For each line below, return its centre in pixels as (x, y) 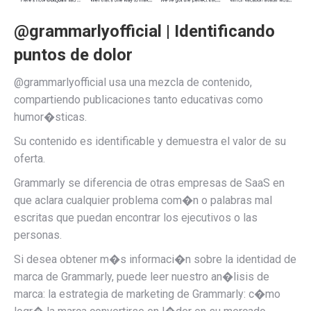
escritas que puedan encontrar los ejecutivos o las (136, 217)
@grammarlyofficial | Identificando (144, 31)
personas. (38, 235)
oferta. (30, 158)
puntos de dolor (73, 54)
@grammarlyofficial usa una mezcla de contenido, (133, 82)
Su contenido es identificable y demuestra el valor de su (150, 141)
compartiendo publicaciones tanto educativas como (138, 99)
